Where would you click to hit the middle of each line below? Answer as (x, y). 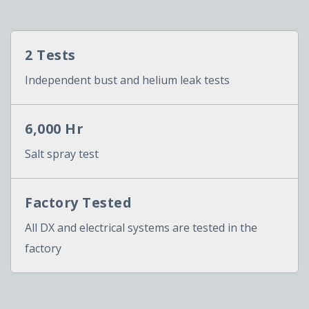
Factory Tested (78, 202)
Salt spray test (62, 153)
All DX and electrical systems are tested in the (141, 227)
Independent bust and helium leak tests (127, 80)
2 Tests (50, 54)
